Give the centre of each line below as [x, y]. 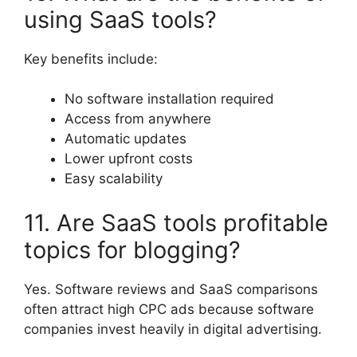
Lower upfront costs [129, 159]
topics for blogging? [132, 249]
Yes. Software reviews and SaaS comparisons [171, 289]
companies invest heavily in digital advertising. [173, 329]
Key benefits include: [91, 59]
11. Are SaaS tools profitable [176, 222]
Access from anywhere [138, 119]
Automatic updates [126, 139]
